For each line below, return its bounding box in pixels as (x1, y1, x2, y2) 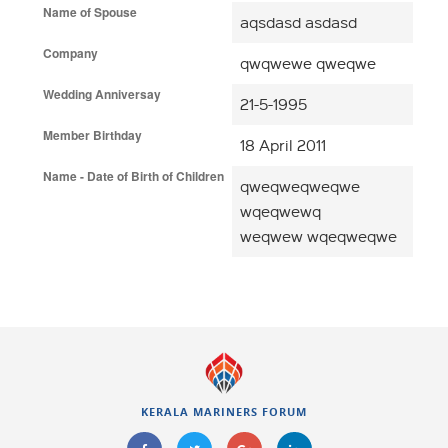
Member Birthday (43, 125, 142, 144)
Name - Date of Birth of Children (43, 166, 224, 185)
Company (43, 43, 98, 62)
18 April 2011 (240, 135, 326, 156)
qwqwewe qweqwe (240, 53, 376, 74)
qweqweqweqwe (240, 176, 360, 197)
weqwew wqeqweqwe (240, 226, 397, 247)
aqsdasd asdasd (240, 12, 357, 33)
